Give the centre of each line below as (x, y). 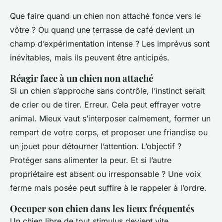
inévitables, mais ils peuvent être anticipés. (90, 57)
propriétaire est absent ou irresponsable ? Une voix (106, 174)
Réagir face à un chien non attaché (82, 78)
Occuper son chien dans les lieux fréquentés (102, 208)
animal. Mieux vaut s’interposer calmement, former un (110, 118)
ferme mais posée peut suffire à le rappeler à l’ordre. (108, 188)
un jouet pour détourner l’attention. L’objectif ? (96, 146)
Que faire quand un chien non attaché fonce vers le (105, 16)
